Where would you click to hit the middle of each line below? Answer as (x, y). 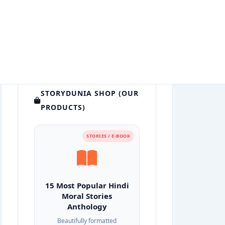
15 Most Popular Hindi (87, 185)
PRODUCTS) (63, 107)
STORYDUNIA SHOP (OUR (90, 93)
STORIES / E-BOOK (108, 136)
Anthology (87, 206)
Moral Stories (87, 196)
